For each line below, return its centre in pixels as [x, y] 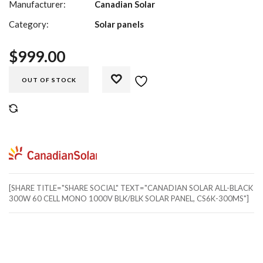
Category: [29, 24]
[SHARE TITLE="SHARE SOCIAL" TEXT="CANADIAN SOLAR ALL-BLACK [131, 188]
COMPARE [41, 109]
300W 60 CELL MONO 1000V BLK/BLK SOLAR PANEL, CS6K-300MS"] [129, 198]
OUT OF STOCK [49, 80]
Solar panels [119, 24]
